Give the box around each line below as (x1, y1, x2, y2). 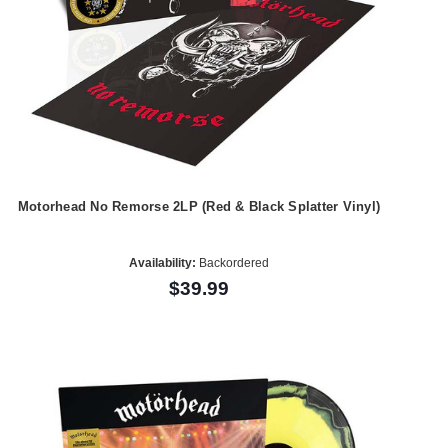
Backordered (195, 255, 269, 270)
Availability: (128, 255, 196, 270)
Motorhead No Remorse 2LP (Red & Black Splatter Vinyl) (17, 199, 381, 215)
